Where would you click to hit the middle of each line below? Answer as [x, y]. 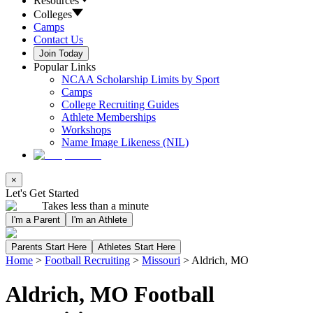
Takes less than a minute [95, 206]
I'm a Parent [36, 220]
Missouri [161, 260]
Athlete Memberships [109, 117]
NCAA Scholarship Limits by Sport [140, 79]
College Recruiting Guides [120, 104]
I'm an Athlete [99, 220]
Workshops [86, 130]
